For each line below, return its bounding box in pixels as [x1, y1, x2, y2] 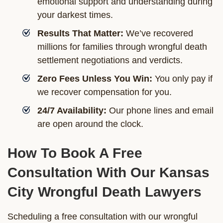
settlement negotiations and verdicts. [37, 55, 183, 65]
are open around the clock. [37, 118, 143, 129]
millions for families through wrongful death [37, 41, 207, 52]
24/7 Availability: [37, 105, 107, 115]
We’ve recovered [123, 28, 193, 38]
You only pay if [152, 73, 213, 84]
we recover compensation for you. [37, 87, 172, 97]
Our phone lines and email [107, 105, 214, 115]
